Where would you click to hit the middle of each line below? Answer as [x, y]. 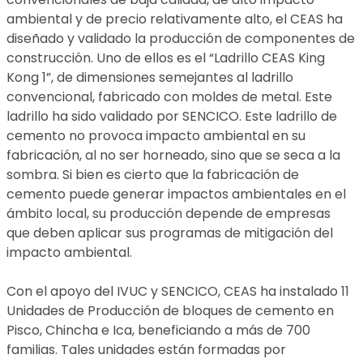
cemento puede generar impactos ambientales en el [176, 194]
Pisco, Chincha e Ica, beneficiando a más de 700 [158, 330]
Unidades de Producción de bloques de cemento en [170, 311]
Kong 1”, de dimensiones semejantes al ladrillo [150, 77]
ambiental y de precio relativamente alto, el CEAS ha [175, 19]
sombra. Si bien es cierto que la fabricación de [153, 175]
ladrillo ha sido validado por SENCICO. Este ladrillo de [172, 116]
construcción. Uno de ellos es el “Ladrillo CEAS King [166, 58]
